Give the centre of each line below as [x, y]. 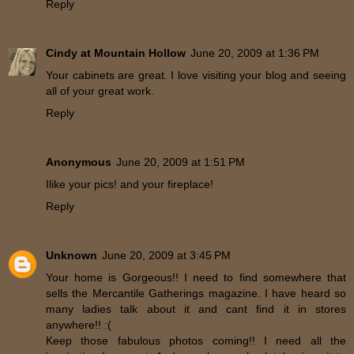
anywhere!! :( [79, 324]
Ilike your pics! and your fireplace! [130, 184]
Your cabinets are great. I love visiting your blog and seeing [196, 75]
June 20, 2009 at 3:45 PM [166, 255]
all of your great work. [100, 91]
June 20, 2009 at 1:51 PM [181, 162]
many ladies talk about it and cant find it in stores [196, 309]
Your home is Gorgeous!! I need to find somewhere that [196, 277]
